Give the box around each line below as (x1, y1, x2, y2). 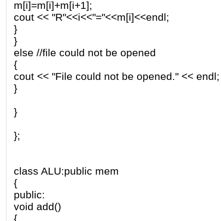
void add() (14, 200, 61, 212)
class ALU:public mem (14, 165, 119, 177)
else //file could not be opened (14, 46, 156, 58)
